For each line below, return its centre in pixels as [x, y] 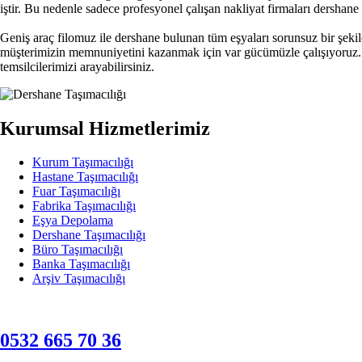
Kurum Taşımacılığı [83, 162]
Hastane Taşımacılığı [85, 177]
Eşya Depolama [73, 221]
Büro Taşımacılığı [78, 250]
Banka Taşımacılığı [81, 264]
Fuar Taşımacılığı [76, 192]
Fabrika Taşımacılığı [84, 206]
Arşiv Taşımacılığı [79, 279]
